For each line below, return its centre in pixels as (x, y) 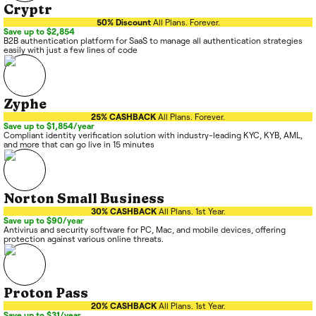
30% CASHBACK (123, 212)
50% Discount (123, 23)
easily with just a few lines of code (71, 50)
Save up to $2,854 (39, 32)
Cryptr (28, 10)
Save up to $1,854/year (49, 126)
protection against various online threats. (84, 239)
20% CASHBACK (123, 306)
